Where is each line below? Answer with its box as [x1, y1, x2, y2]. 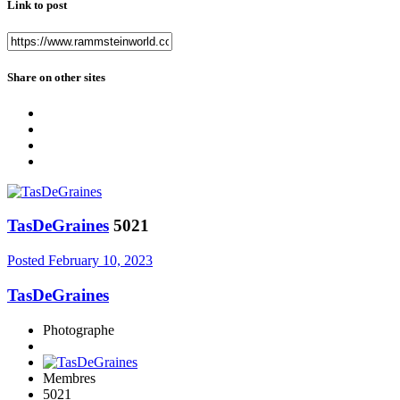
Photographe [43, 321, 114, 337]
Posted [7, 253, 48, 269]
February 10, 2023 [48, 253, 153, 269]
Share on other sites [7, 71, 105, 85]
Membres [43, 370, 96, 386]
